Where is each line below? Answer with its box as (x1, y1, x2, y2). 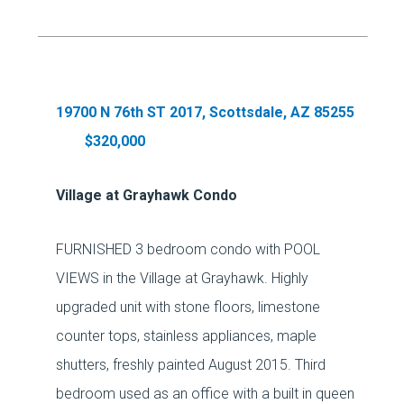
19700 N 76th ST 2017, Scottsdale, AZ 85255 (56, 104, 355, 121)
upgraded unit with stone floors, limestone (56, 298, 321, 316)
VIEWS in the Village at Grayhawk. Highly (56, 270, 309, 287)
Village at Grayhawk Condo (56, 187, 238, 204)
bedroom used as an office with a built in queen (56, 385, 355, 402)
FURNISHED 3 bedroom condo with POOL (56, 241, 321, 258)
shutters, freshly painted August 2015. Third (56, 356, 326, 373)
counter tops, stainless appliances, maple (56, 327, 317, 344)
